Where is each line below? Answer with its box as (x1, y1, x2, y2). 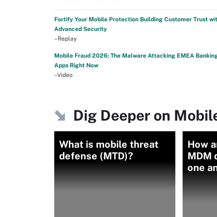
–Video (54, 72, 73, 78)
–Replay (54, 35, 77, 42)
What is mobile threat (59, 139, 158, 150)
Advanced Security (54, 26, 107, 32)
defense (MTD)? (59, 150, 133, 162)
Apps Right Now (54, 62, 98, 69)
